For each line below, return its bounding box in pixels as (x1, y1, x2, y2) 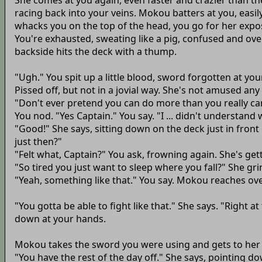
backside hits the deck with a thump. (14, 45, 177, 58)
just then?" (14, 135, 62, 149)
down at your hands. (14, 212, 106, 226)
